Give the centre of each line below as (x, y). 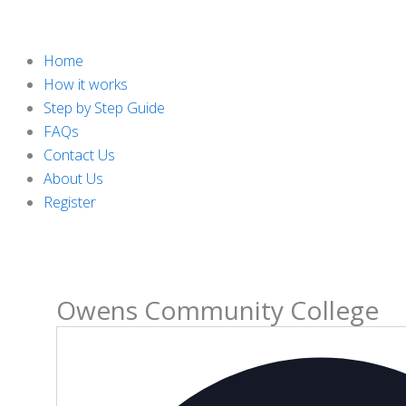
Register (70, 202)
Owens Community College (217, 310)
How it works (86, 84)
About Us (73, 179)
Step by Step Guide (104, 108)
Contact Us (79, 155)
